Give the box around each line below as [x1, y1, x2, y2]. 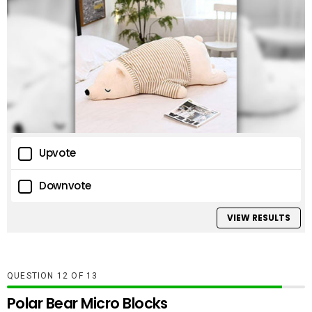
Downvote [39, 178, 91, 194]
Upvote [39, 146, 76, 161]
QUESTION [7, 270, 57, 281]
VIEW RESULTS [226, 211, 290, 224]
